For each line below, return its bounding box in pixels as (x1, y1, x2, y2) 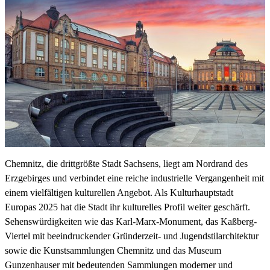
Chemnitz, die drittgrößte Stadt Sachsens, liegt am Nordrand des (5, 159, 248, 169)
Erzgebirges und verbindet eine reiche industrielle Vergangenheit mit (5, 173, 264, 184)
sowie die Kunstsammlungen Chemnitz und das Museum (5, 245, 221, 256)
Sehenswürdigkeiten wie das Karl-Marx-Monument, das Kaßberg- (5, 216, 257, 227)
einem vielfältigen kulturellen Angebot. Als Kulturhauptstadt (5, 187, 233, 198)
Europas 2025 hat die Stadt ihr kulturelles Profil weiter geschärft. (5, 202, 250, 213)
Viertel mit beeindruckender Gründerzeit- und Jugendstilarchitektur (5, 231, 259, 242)
